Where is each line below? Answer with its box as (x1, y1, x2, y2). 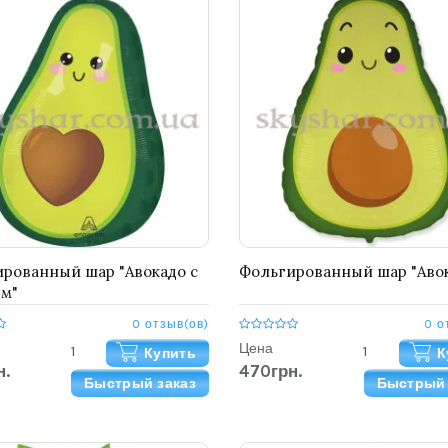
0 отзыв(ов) (131, 317, 209, 332)
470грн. (238, 361, 302, 382)
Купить (144, 345, 196, 363)
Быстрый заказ (84, 375, 196, 393)
